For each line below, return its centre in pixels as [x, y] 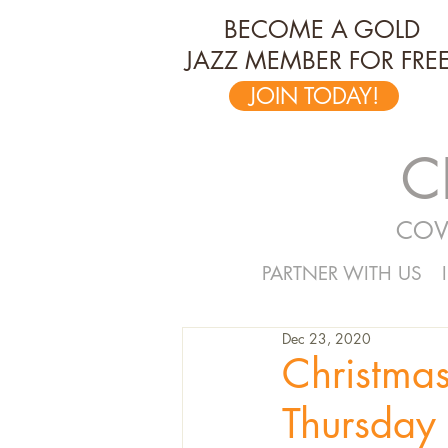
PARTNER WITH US [341, 273]
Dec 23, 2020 [326, 338]
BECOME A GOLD [322, 29]
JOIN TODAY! [314, 96]
